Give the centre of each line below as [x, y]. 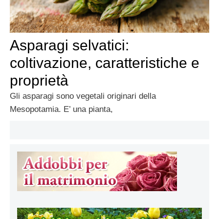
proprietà [39, 81]
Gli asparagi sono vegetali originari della [83, 96]
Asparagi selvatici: [69, 45]
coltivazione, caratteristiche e [105, 63]
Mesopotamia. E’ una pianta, [61, 109]
